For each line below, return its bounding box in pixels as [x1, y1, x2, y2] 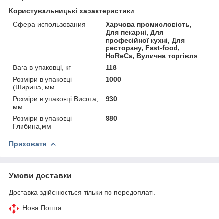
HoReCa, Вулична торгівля [106, 51, 198, 60]
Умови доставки [9, 171, 72, 180]
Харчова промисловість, [106, 20, 192, 28]
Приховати [9, 139, 47, 148]
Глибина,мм [13, 122, 51, 130]
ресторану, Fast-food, [106, 44, 180, 52]
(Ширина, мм [13, 83, 55, 91]
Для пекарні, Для [106, 28, 164, 36]
